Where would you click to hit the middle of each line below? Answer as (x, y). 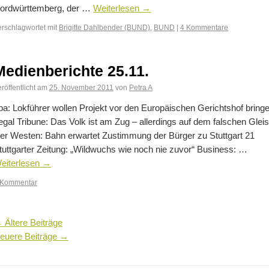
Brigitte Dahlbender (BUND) (104, 27)
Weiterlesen (117, 8)
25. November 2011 (81, 87)
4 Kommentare (204, 27)
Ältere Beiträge (32, 223)
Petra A (141, 87)
